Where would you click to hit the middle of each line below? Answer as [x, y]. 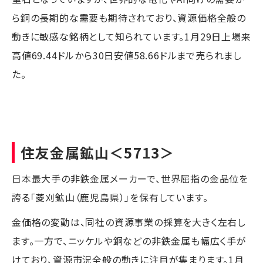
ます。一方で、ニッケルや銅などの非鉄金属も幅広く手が [129, 240]
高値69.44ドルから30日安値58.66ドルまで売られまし [127, 55]
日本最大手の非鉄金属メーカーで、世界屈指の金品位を [130, 178]
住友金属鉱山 [65, 152]
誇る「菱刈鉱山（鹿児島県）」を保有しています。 [110, 197]
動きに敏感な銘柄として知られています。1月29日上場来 [131, 36]
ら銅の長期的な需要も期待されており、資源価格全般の [129, 17]
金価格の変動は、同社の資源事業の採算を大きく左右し [129, 222]
